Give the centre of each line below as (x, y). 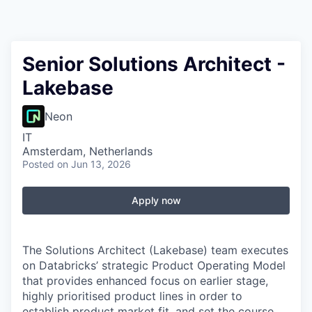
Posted (38, 164)
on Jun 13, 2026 (94, 164)
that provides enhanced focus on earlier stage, (145, 281)
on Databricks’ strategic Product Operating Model (154, 265)
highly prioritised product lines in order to (132, 296)
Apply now (156, 200)
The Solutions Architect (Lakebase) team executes (155, 250)
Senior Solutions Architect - (154, 64)
